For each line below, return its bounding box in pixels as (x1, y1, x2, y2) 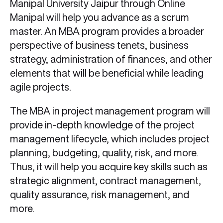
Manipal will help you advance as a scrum (10, 12, 189, 23)
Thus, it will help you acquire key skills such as (10, 161, 208, 172)
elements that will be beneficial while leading (10, 68, 204, 79)
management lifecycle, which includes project (10, 133, 210, 144)
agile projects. (10, 82, 73, 93)
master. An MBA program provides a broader (10, 26, 204, 37)
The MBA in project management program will (10, 106, 210, 116)
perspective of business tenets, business (10, 40, 189, 51)
